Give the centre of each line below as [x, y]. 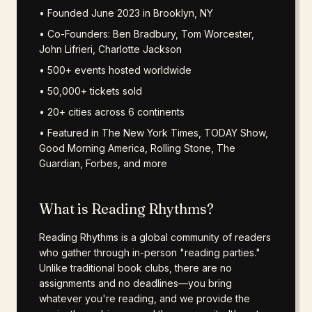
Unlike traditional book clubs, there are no [135, 268]
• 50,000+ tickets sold [91, 91]
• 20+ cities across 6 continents [112, 112]
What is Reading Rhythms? [126, 209]
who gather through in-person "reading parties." [150, 252]
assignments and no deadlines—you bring [135, 283]
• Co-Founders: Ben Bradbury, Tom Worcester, [147, 34]
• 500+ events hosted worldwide [115, 70]
